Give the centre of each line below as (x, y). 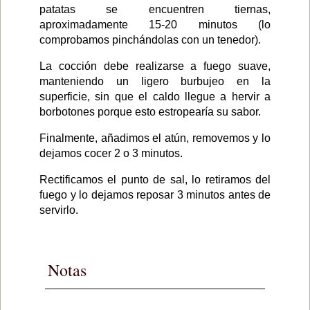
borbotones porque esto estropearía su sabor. (150, 111)
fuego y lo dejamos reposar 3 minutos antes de (155, 194)
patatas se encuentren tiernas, (155, 9)
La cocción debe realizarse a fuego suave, (155, 66)
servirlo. (59, 210)
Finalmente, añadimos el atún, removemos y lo (155, 138)
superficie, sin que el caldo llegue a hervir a (155, 96)
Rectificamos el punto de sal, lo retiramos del (155, 179)
